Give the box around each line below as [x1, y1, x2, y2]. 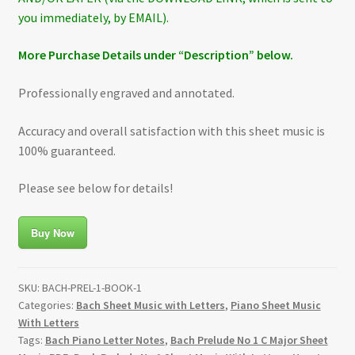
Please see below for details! [17, 180, 173, 197]
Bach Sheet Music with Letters [75, 297, 225, 312]
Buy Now [30, 224, 74, 240]
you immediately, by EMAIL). [17, 9, 169, 25]
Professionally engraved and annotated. [17, 85, 235, 101]
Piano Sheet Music [230, 297, 321, 312]
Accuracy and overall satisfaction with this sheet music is [17, 122, 325, 139]
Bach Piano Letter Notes [44, 332, 165, 347]
